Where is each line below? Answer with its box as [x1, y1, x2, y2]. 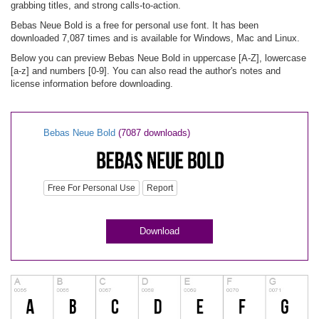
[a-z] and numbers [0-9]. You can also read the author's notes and [11, 66, 281, 76]
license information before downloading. [11, 78, 173, 89]
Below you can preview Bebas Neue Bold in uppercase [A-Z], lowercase [11, 53, 306, 63]
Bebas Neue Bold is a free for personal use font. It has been [11, 20, 258, 31]
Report [147, 183, 173, 194]
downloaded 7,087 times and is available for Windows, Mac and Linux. [11, 33, 300, 43]
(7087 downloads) [118, 127, 190, 138]
